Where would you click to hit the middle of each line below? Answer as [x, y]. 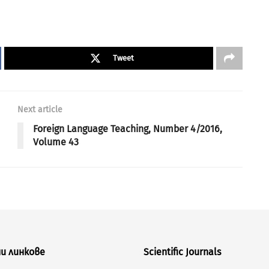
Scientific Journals [182, 252]
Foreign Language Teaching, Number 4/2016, [128, 129]
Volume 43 [56, 142]
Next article [40, 110]
